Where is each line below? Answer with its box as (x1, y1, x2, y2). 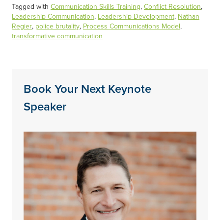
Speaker (24, 100, 66, 114)
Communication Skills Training (51, 2, 140, 11)
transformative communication (12, 32, 103, 41)
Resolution (166, 2, 201, 11)
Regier (12, 22, 32, 31)
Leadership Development (98, 12, 174, 21)
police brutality (35, 22, 80, 31)
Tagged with (12, 2, 51, 11)
